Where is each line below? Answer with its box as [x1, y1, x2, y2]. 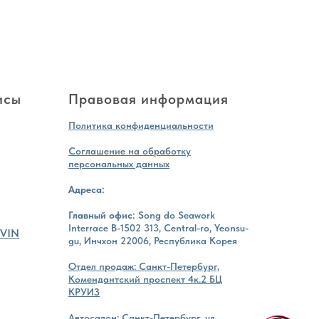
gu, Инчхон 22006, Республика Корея [68, 235, 237, 247]
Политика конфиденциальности [68, 120, 214, 132]
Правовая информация [68, 90, 229, 108]
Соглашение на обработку [68, 145, 191, 157]
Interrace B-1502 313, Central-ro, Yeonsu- [68, 222, 249, 234]
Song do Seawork [135, 209, 215, 221]
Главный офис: [68, 209, 135, 221]
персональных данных [68, 158, 169, 170]
